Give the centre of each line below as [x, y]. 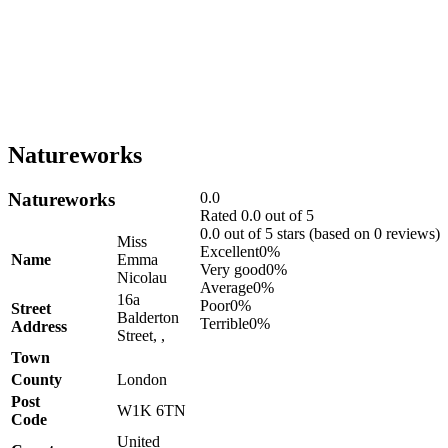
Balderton [148, 317]
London [142, 379]
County [36, 379]
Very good [233, 269]
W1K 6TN [151, 410]
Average [226, 287]
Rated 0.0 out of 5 [257, 215]
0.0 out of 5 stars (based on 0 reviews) [320, 233]
